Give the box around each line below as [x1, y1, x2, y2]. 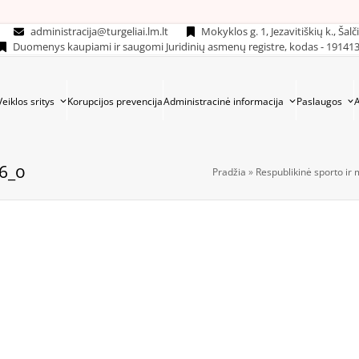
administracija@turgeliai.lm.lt [28, 24, 171, 38]
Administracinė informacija [163, 95, 286, 108]
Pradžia [212, 164, 246, 179]
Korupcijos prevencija [67, 95, 163, 108]
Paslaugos [296, 95, 345, 108]
